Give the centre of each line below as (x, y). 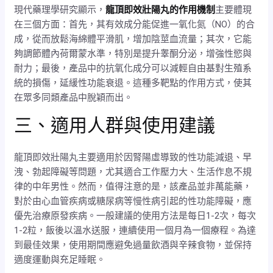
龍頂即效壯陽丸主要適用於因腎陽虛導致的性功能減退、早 (133, 157)
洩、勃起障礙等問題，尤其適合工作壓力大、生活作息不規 (133, 172)
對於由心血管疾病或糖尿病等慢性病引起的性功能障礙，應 (133, 201)
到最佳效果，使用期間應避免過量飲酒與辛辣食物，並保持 (133, 245)
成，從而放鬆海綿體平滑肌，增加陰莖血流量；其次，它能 (133, 39)
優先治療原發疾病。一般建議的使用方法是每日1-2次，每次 (135, 215)
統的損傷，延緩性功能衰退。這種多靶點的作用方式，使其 (133, 83)
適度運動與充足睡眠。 (60, 259)
